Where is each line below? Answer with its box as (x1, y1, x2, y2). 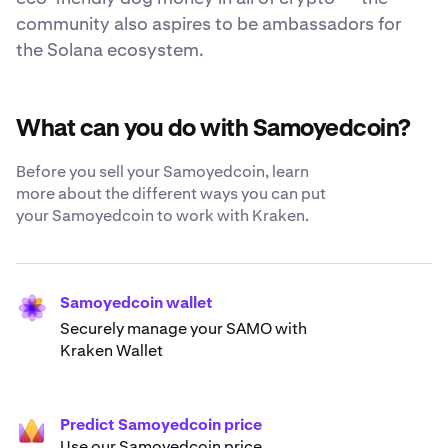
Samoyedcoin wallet (60, 292, 213, 314)
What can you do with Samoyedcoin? (16, 117, 411, 142)
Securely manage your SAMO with (60, 318, 307, 340)
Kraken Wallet (60, 340, 163, 362)
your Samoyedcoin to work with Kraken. (16, 205, 309, 227)
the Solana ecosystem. (16, 38, 204, 62)
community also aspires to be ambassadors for (16, 12, 401, 36)
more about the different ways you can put (16, 183, 326, 205)
